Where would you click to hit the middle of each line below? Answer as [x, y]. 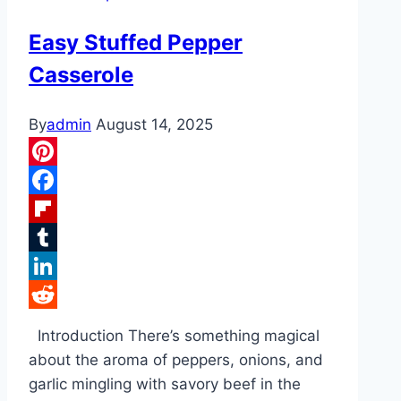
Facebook [64, 209]
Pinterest [61, 180]
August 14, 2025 [154, 125]
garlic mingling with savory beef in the [165, 384]
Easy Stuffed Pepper [136, 43]
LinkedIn [59, 295]
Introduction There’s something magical [174, 336]
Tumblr [54, 266]
